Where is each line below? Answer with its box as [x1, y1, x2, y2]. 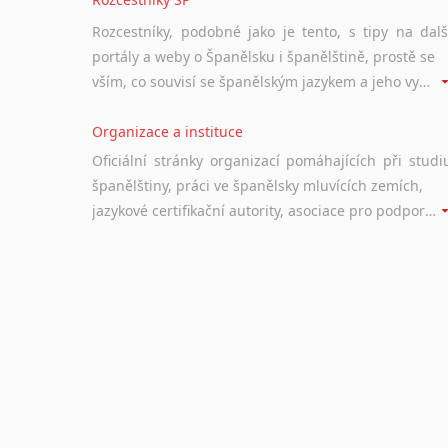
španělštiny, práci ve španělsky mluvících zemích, [92, 176, 423, 195]
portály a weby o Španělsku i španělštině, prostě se [92, 47, 435, 66]
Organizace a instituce [92, 122, 243, 141]
